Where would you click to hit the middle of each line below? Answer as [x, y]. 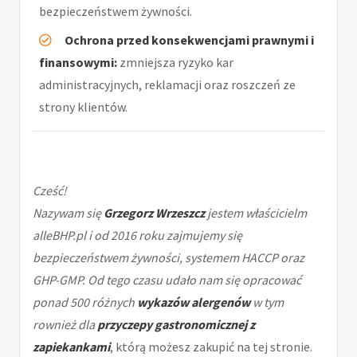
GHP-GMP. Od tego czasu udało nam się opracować [167, 279]
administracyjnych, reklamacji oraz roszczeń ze [167, 84]
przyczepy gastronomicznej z [176, 324]
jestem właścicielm [256, 212]
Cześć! [50, 190]
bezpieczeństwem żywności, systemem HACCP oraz [169, 257]
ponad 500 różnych [85, 302]
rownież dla [65, 324]
